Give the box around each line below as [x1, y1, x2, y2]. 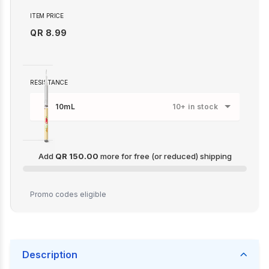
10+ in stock [172, 102, 218, 111]
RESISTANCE [30, 79, 68, 86]
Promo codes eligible [30, 190, 106, 199]
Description [22, 249, 77, 261]
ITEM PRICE [30, 12, 64, 19]
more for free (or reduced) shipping [98, 151, 232, 161]
